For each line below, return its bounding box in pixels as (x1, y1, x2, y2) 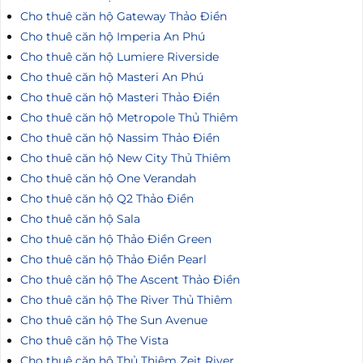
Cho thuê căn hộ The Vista (20, 333, 169, 348)
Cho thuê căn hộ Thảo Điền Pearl (20, 252, 207, 267)
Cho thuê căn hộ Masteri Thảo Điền (20, 90, 220, 105)
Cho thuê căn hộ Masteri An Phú (20, 70, 203, 85)
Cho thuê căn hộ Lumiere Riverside (20, 49, 219, 65)
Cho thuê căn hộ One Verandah (20, 171, 196, 186)
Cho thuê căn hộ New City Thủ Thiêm (20, 151, 231, 166)
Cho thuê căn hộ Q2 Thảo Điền (20, 191, 194, 207)
